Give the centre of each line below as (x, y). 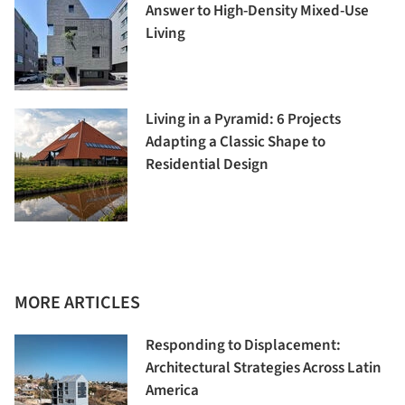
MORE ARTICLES (77, 303)
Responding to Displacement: (243, 346)
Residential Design (207, 165)
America (172, 391)
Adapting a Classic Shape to (235, 142)
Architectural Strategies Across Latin (264, 368)
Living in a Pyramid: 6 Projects (243, 120)
